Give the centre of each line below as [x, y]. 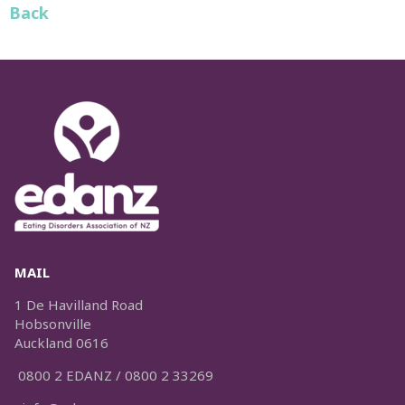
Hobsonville [53, 324]
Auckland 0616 [61, 343]
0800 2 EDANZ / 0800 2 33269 [114, 376]
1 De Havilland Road [79, 305]
